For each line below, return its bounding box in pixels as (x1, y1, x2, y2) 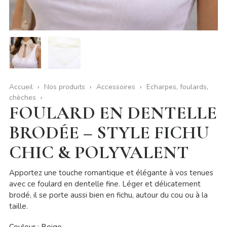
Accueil (9, 82, 33, 92)
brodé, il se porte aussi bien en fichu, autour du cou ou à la (9, 190, 208, 201)
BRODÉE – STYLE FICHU (9, 122, 209, 144)
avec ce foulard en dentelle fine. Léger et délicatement (9, 179, 201, 190)
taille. (9, 201, 28, 212)
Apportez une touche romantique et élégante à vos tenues (9, 168, 213, 178)
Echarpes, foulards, (146, 82, 208, 92)
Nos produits (44, 82, 85, 92)
